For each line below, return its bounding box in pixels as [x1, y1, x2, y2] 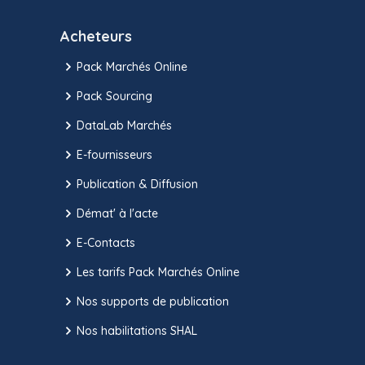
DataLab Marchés [77, 117, 172, 133]
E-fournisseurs [77, 147, 152, 162]
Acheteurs [60, 27, 132, 46]
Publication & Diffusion [77, 176, 198, 191]
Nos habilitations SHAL [77, 323, 197, 338]
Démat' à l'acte [77, 205, 158, 221]
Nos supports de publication [77, 293, 229, 309]
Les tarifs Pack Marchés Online [77, 264, 240, 279]
